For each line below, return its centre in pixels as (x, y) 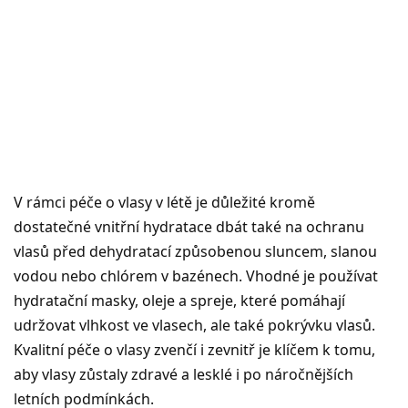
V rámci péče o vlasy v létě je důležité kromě (164, 202)
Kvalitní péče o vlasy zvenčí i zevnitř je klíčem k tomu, (194, 349)
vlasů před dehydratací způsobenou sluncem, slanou (195, 251)
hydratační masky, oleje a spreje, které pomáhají (179, 300)
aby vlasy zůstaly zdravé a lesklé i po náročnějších (184, 374)
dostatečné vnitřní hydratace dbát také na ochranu (189, 226)
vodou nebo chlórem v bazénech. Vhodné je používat (196, 275)
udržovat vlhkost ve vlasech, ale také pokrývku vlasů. (194, 325)
